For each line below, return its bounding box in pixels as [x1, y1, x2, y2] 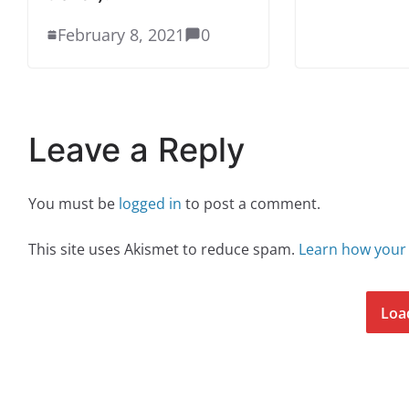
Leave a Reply [28, 130, 245, 170]
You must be [28, 194, 119, 214]
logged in [119, 194, 182, 214]
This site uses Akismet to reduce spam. [28, 239, 299, 259]
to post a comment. [182, 194, 320, 214]
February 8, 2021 [58, 24, 184, 46]
